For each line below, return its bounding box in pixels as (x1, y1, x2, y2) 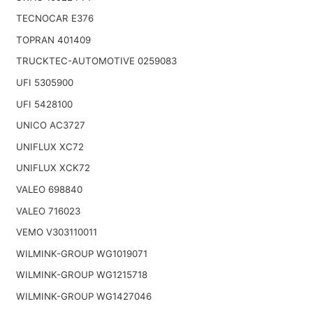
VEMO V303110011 (15, 226, 97, 238)
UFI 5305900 (15, 77, 73, 89)
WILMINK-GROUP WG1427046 (15, 290, 152, 302)
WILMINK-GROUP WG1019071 (15, 247, 147, 259)
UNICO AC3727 (15, 119, 85, 131)
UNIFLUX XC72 (15, 140, 84, 152)
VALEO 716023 (15, 205, 80, 217)
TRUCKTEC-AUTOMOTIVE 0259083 (15, 55, 177, 67)
